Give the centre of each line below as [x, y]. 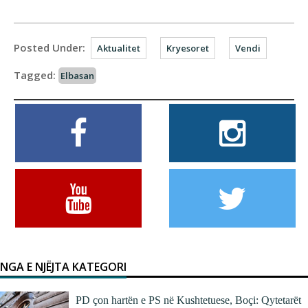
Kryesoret [188, 48]
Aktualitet [119, 48]
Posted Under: [49, 47]
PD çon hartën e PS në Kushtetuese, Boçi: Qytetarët [188, 300]
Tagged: [35, 75]
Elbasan [77, 76]
